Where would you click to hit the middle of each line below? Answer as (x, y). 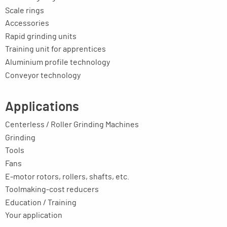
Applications (42, 107)
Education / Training (41, 202)
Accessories (27, 24)
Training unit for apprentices (55, 49)
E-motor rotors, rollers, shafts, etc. (67, 177)
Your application (34, 216)
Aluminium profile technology (58, 63)
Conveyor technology (43, 75)
